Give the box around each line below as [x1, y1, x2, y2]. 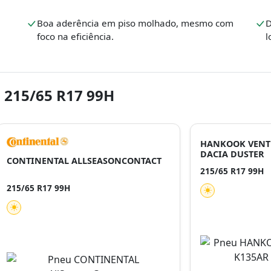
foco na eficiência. [37, 30, 114, 42]
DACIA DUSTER [200, 148, 264, 160]
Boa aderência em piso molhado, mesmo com [37, 17, 234, 29]
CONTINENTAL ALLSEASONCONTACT [7, 155, 162, 166]
